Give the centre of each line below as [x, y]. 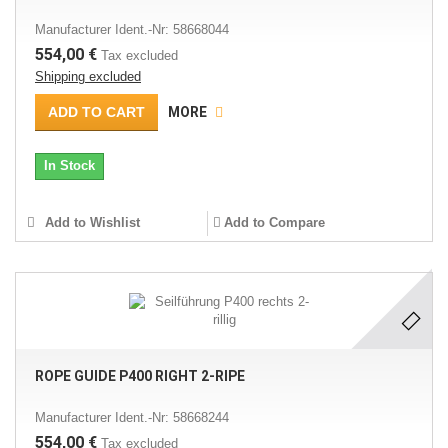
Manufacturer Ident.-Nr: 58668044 [132, 29]
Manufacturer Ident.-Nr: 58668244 [132, 417]
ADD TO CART [96, 112]
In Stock [69, 165]
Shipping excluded [88, 76]
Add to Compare [274, 222]
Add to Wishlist [90, 222]
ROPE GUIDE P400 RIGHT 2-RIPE [140, 376]
